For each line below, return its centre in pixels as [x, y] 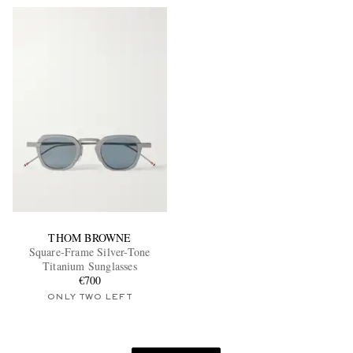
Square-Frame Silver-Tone [90, 252]
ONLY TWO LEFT [90, 297]
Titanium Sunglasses [90, 266]
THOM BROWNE [90, 238]
